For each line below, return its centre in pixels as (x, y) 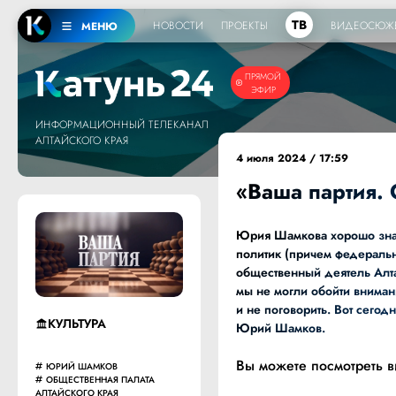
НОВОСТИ (178, 25)
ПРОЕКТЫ (244, 25)
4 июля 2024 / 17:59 (293, 158)
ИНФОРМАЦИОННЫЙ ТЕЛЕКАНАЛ (122, 125)
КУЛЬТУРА (77, 323)
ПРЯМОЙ (263, 76)
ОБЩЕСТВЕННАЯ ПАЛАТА (100, 379)
